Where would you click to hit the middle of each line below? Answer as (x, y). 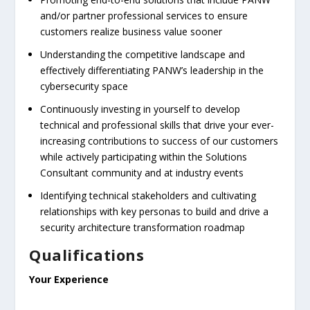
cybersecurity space (84, 86)
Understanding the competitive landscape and (143, 54)
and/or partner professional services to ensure (144, 16)
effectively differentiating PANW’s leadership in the (152, 70)
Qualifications (87, 254)
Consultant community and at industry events (142, 172)
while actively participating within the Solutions (144, 156)
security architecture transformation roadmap (143, 227)
